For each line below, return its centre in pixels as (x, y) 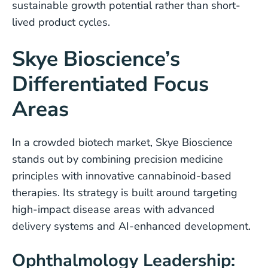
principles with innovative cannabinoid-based (122, 176)
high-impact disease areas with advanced (113, 209)
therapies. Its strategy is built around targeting (125, 193)
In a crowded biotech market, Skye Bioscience (122, 142)
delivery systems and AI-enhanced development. (131, 226)
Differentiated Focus (110, 84)
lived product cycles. (61, 22)
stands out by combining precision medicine (118, 159)
